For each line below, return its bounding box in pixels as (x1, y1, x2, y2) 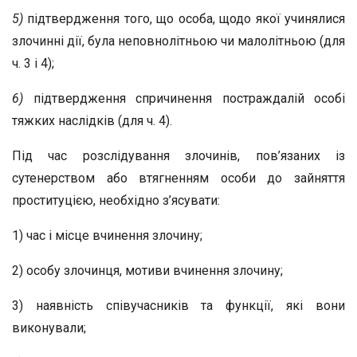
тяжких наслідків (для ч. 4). (12, 113, 172, 128)
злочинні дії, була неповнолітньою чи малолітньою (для (12, 33, 345, 49)
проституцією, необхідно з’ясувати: (12, 193, 220, 208)
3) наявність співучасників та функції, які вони (12, 298, 345, 313)
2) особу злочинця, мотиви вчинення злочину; (12, 263, 283, 278)
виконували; (12, 320, 86, 335)
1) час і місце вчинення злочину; (12, 228, 202, 243)
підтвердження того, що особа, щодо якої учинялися (27, 11, 346, 26)
